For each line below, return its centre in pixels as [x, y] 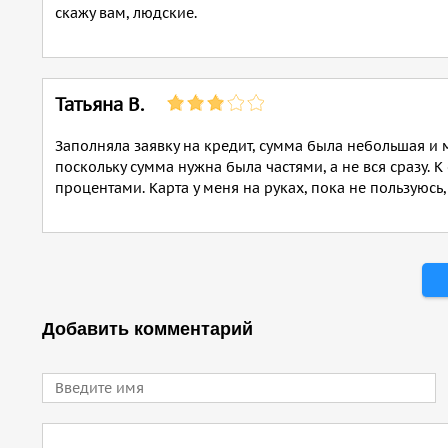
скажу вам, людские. [126, 13]
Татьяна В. [99, 104]
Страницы [87, 264]
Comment [75, 433]
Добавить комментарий [147, 329]
